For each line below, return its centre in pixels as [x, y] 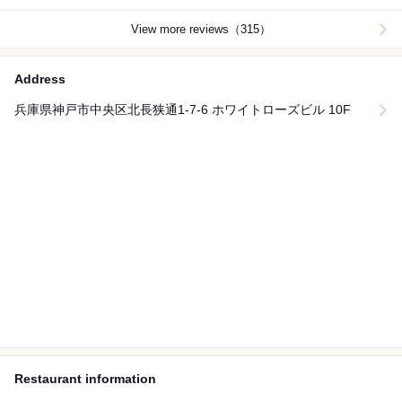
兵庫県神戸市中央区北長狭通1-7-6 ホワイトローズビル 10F [183, 110]
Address [40, 79]
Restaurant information [85, 379]
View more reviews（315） [201, 30]
